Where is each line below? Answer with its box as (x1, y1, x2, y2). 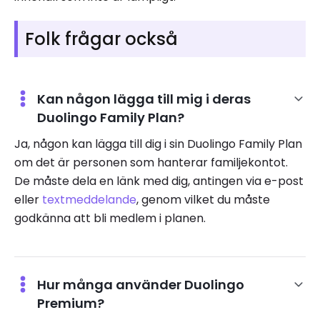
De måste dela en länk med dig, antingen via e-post (14, 172, 304, 189)
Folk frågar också (25, 26, 178, 51)
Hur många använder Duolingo (37, 275, 244, 294)
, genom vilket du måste (136, 191, 270, 208)
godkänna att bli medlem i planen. (14, 209, 206, 226)
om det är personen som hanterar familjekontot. (14, 154, 288, 171)
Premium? (37, 294, 104, 312)
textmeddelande (42, 191, 136, 208)
